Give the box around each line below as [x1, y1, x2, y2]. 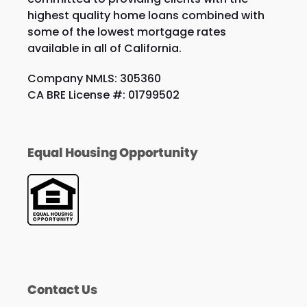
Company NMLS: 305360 [27, 71, 161, 86]
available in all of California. [27, 40, 182, 56]
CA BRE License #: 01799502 [27, 87, 180, 103]
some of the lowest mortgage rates [27, 24, 226, 40]
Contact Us [27, 281, 97, 298]
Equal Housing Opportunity [27, 144, 198, 161]
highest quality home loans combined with [27, 8, 265, 23]
